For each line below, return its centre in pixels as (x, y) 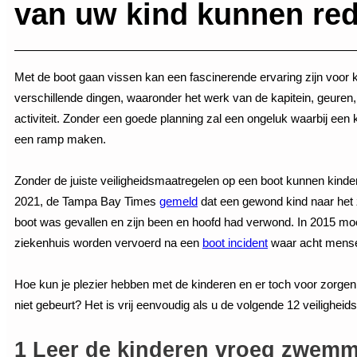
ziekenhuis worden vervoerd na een (108, 242)
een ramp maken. (60, 139)
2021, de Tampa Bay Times (87, 201)
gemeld (178, 201)
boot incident (235, 242)
